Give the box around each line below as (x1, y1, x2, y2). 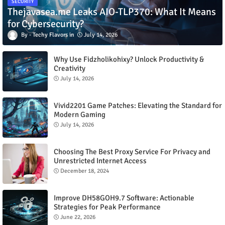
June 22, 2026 (60, 213, 95, 221)
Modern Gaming (54, 109, 105, 119)
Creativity (54, 63, 85, 73)
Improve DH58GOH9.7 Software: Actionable (54, 193, 194, 202)
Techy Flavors (33, 31, 68, 39)
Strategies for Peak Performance (54, 202, 161, 211)
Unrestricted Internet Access (54, 156, 147, 165)
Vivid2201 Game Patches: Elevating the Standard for (54, 100, 222, 110)
